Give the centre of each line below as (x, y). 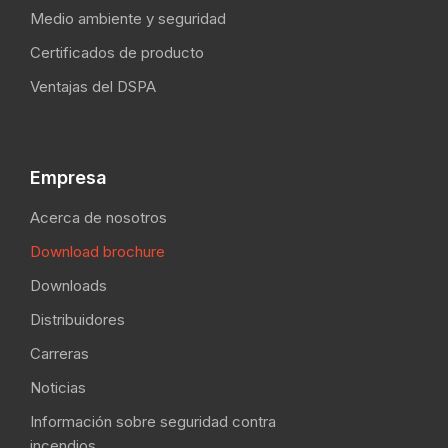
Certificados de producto (117, 53)
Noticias (58, 388)
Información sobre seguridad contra (153, 422)
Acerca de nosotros (98, 218)
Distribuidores (77, 320)
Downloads (68, 286)
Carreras (59, 354)
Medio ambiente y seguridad (128, 19)
